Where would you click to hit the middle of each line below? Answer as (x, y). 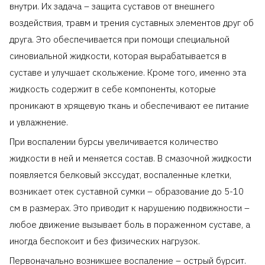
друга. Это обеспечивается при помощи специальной (119, 39)
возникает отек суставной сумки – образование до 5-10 (127, 191)
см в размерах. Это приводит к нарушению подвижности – (130, 208)
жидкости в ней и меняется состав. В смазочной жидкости (130, 158)
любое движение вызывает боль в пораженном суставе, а (130, 224)
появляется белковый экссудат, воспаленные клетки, (120, 174)
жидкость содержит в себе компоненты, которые (113, 89)
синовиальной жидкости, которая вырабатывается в (118, 56)
